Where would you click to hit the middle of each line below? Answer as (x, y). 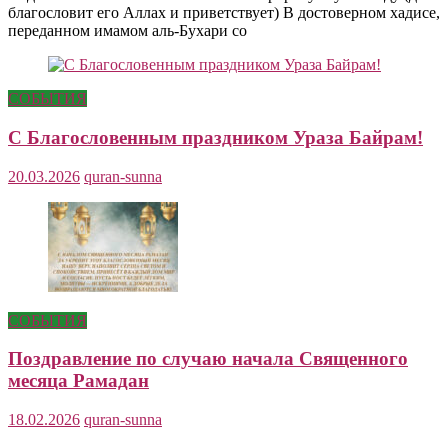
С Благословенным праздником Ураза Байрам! (215, 137)
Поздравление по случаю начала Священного (208, 359)
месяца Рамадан (78, 381)
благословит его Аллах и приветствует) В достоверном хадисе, (224, 13)
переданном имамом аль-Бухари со (127, 31)
